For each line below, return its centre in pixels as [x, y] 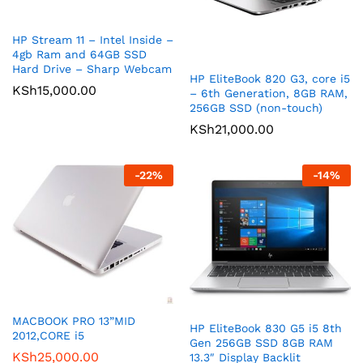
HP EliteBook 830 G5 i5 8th [266, 328]
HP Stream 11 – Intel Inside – [93, 39]
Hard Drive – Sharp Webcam [92, 68]
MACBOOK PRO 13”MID [74, 321]
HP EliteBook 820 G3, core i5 [270, 78]
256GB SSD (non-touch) [256, 107]
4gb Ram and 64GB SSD [79, 54]
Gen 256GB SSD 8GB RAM [261, 342]
